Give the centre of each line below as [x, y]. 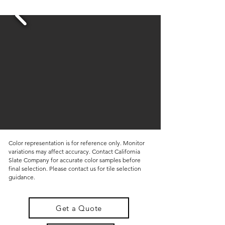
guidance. [22, 177]
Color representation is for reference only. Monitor [77, 143]
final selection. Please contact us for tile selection [75, 168]
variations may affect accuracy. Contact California [74, 151]
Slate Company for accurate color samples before [75, 160]
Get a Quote [79, 208]
